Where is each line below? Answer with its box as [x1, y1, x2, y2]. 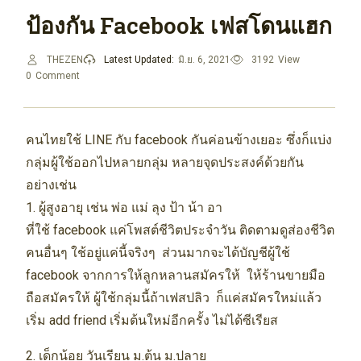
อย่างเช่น [25, 177, 77, 193]
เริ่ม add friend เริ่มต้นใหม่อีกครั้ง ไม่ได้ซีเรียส [25, 313, 278, 329]
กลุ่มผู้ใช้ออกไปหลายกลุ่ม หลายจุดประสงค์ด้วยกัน [25, 155, 304, 171]
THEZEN [46, 54, 83, 66]
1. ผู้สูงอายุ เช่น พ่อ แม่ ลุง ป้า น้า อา [25, 200, 222, 216]
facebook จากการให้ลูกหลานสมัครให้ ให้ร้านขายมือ [25, 268, 326, 284]
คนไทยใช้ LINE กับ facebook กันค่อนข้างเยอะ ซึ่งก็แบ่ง [25, 132, 332, 148]
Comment [35, 70, 80, 82]
